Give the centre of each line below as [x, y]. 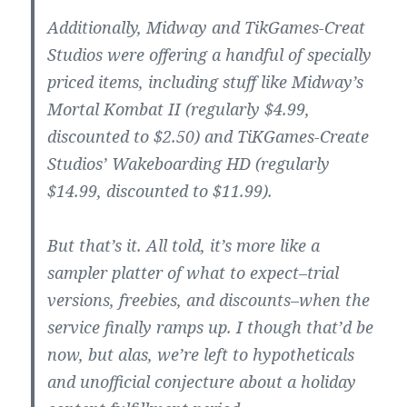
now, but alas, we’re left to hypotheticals [201, 355]
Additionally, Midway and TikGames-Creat [207, 28]
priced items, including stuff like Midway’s [206, 82]
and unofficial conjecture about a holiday [202, 382]
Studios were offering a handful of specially [210, 55]
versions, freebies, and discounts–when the [209, 300]
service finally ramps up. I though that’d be [211, 328]
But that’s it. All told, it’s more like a [184, 246]
